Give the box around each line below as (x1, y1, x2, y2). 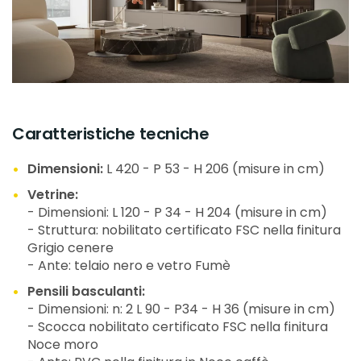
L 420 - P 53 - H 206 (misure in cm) (106, 160, 326, 179)
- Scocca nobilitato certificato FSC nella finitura (27, 317, 329, 337)
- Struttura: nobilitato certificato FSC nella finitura (27, 221, 342, 240)
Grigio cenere (27, 239, 114, 258)
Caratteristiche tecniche (12, 122, 210, 146)
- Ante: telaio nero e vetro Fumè (27, 256, 231, 276)
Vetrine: (27, 185, 79, 205)
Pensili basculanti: (27, 282, 146, 301)
